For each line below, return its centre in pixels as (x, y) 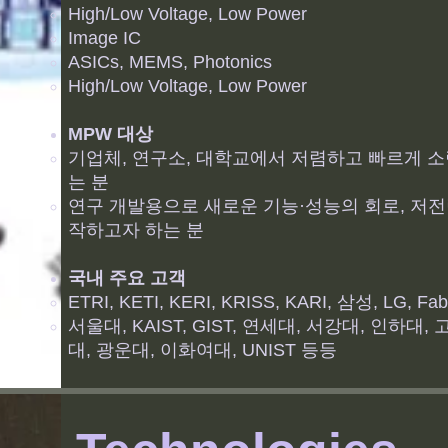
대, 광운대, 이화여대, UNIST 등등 (202, 350)
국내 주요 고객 (127, 278)
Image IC (104, 38)
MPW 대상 (110, 134)
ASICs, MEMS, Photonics (170, 62)
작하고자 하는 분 (136, 230)
